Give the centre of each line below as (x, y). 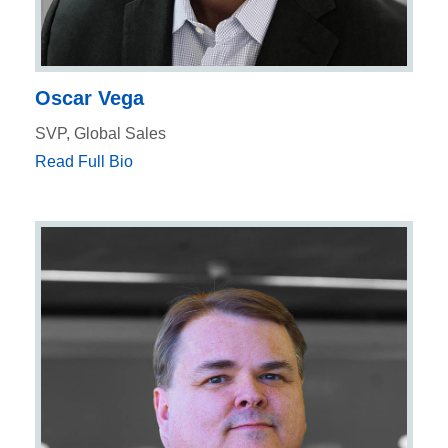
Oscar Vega (89, 97)
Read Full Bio (84, 161)
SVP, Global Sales (100, 133)
